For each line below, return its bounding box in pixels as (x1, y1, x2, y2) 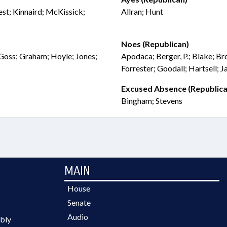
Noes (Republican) (121, 39, 189, 49)
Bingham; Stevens (121, 96, 182, 105)
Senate (67, 198, 91, 207)
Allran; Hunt (121, 7, 163, 16)
